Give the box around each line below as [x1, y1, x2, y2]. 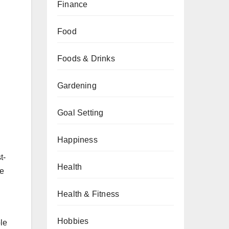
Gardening [57, 81, 97, 90]
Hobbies [57, 217, 89, 225]
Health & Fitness [57, 190, 120, 198]
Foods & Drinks [57, 54, 115, 63]
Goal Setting [57, 108, 104, 117]
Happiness [57, 135, 98, 144]
